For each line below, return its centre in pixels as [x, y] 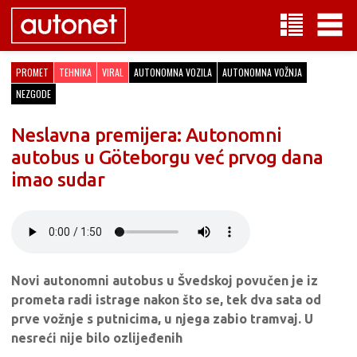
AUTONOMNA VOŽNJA [262, 72]
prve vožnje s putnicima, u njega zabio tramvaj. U [162, 319]
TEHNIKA [75, 72]
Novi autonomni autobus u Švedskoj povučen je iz [165, 280]
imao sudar [58, 180]
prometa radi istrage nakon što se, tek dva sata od [166, 300]
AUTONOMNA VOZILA [173, 72]
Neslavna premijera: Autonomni [147, 135]
